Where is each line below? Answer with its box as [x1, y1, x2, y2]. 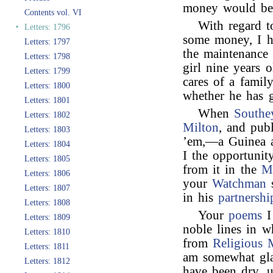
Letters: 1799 [24, 66, 70, 76]
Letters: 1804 [24, 140, 70, 149]
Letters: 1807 [24, 183, 70, 193]
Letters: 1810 [24, 227, 70, 236]
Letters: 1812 [24, 257, 70, 266]
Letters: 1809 [24, 213, 70, 222]
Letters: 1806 [24, 169, 70, 178]
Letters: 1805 [24, 154, 70, 163]
